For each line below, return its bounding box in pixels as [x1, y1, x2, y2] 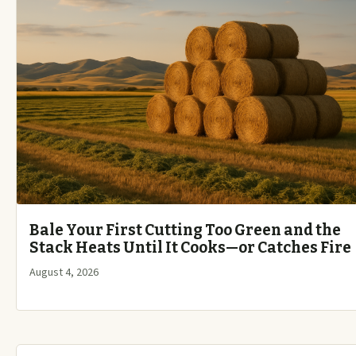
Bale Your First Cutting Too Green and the [29, 220, 341, 239]
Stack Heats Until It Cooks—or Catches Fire [29, 238, 351, 257]
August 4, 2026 [29, 264, 99, 281]
